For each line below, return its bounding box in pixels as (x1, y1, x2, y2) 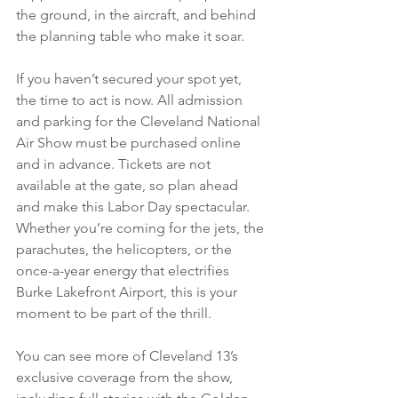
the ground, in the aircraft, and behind (16, 5, 259, 23)
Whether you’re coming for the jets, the (16, 219, 267, 236)
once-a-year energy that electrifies (16, 261, 233, 279)
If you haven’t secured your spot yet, (16, 69, 245, 87)
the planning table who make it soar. (16, 27, 248, 44)
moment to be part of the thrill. (16, 304, 215, 322)
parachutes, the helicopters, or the (16, 240, 235, 258)
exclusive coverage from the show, (16, 368, 236, 386)
